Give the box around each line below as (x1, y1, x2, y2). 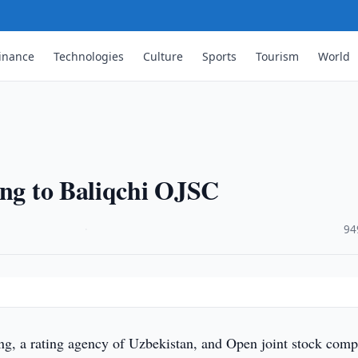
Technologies (54, 48, 125, 64)
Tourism (256, 48, 300, 64)
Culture (143, 48, 184, 64)
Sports (202, 48, 237, 64)
